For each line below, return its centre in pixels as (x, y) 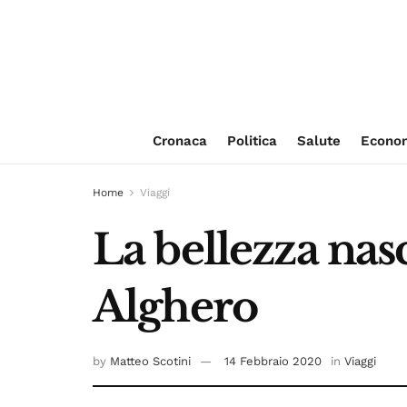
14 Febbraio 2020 (273, 362)
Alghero (175, 307)
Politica (252, 141)
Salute (318, 141)
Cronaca (179, 141)
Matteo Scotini (150, 362)
